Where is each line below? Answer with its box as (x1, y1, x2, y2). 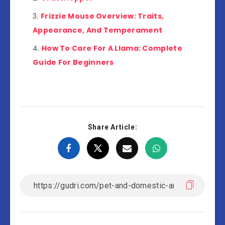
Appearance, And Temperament (33, 25, 163, 36)
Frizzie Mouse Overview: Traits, (40, 11, 164, 22)
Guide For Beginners (33, 57, 114, 68)
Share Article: (87, 123, 138, 132)
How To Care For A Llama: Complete (41, 43, 182, 54)
